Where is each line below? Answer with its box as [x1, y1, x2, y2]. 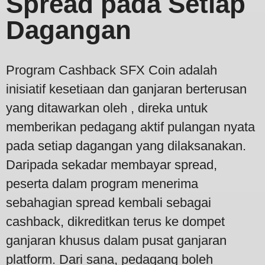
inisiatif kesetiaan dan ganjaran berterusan [6, 81, 247, 96]
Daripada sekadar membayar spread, [6, 157, 217, 172]
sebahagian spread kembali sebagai [6, 195, 211, 210]
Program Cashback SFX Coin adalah [6, 62, 217, 77]
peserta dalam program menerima [6, 176, 198, 191]
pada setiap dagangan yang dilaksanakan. [6, 138, 246, 153]
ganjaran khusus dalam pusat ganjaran [6, 232, 227, 248]
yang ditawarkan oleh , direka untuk [6, 100, 208, 115]
